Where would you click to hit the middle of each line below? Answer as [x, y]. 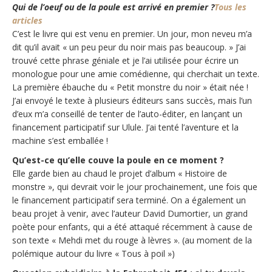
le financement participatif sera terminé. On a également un [129, 200]
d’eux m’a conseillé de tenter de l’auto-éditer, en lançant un [127, 114]
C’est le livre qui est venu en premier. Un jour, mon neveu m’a [132, 34]
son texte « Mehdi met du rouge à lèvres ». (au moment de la [132, 240]
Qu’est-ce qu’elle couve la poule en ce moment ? [118, 160]
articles [27, 20]
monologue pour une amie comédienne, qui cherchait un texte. [136, 74]
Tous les [230, 7]
